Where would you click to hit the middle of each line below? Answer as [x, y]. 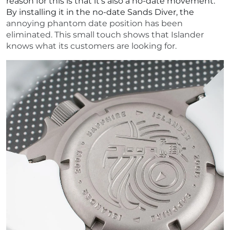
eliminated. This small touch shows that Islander [105, 34]
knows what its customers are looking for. [91, 46]
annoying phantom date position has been [94, 23]
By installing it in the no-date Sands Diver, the [100, 12]
